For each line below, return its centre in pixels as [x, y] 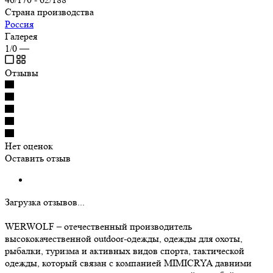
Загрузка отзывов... [45, 202]
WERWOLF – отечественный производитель [98, 226]
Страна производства [49, 12]
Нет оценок [29, 146]
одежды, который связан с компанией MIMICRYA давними [128, 263]
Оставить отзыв [38, 158]
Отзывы [22, 73]
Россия [19, 24]
